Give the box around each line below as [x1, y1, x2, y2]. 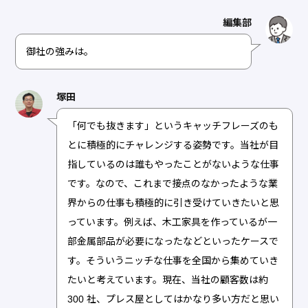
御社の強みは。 [26, 45, 94, 57]
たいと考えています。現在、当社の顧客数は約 [67, 274, 269, 285]
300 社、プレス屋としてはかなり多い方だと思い [67, 293, 280, 305]
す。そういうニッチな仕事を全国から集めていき [67, 254, 279, 266]
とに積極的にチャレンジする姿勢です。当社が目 [67, 139, 279, 151]
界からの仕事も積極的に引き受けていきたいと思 [67, 197, 280, 208]
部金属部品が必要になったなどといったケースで [67, 235, 279, 247]
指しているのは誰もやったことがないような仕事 [67, 158, 280, 170]
